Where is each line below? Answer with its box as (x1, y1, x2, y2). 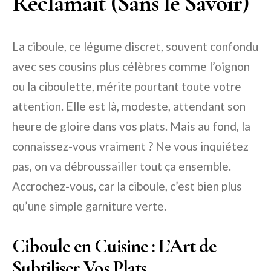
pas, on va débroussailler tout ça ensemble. (12, 159, 231, 173)
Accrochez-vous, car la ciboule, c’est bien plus (12, 179, 242, 193)
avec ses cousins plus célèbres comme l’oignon (12, 59, 250, 73)
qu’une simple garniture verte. (12, 199, 166, 213)
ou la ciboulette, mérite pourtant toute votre (12, 79, 241, 93)
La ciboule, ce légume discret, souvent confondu (12, 39, 258, 53)
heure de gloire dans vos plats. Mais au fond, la (12, 119, 250, 133)
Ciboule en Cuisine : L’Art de (12, 234, 216, 258)
